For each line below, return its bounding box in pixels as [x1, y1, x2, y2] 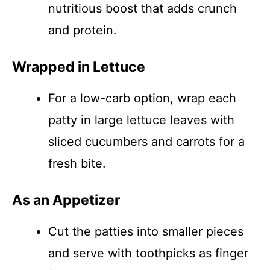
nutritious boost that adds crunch [48, 1, 237, 16]
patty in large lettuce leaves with [48, 113, 234, 127]
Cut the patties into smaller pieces [48, 224, 243, 239]
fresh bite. [48, 156, 106, 171]
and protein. [48, 23, 117, 37]
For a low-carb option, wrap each [48, 91, 236, 105]
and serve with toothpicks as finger [48, 246, 248, 260]
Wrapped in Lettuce [12, 58, 145, 75]
